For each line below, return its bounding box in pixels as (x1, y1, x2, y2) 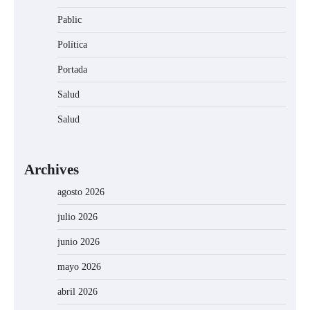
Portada (57, 64, 87, 75)
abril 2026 (57, 286, 98, 298)
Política (57, 39, 87, 51)
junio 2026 (57, 237, 100, 248)
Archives (24, 161, 79, 178)
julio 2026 (57, 212, 98, 223)
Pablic (57, 15, 82, 26)
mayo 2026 (57, 262, 101, 273)
